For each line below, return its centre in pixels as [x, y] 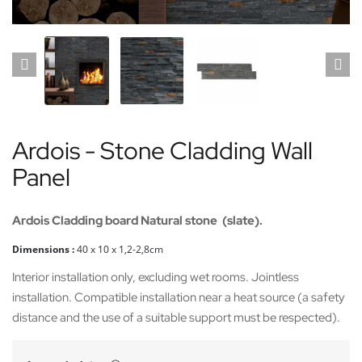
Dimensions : [43, 249]
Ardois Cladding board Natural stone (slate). [137, 221]
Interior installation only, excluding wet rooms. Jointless [156, 277]
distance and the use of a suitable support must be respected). [176, 318]
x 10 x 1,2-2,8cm [126, 249]
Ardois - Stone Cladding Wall [162, 150]
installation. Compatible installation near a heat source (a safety [179, 297]
